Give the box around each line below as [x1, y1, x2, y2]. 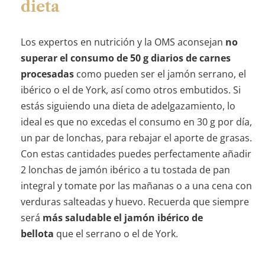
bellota [20, 227, 54, 240]
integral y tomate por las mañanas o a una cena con [20, 179, 252, 192]
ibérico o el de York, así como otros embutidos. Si [20, 83, 241, 96]
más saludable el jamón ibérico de [42, 211, 203, 224]
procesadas [20, 67, 74, 80]
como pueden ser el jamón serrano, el [73, 67, 246, 80]
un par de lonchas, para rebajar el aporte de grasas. [20, 131, 252, 144]
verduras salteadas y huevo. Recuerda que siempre [20, 195, 249, 208]
